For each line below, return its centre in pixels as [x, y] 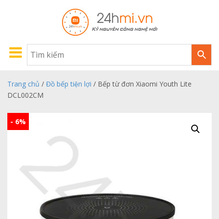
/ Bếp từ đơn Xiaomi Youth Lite [142, 84]
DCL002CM [25, 95]
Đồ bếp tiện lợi [69, 84]
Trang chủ [23, 84]
